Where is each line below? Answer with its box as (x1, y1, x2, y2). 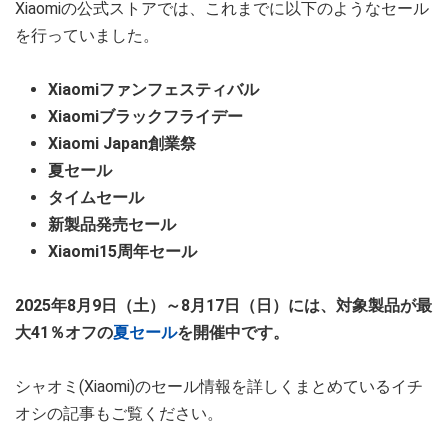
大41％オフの (15, 322, 113, 342)
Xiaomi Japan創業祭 (48, 133, 196, 153)
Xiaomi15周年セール (48, 241, 197, 261)
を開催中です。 (177, 322, 289, 342)
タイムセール (48, 187, 144, 207)
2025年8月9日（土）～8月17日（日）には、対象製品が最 (15, 295, 432, 315)
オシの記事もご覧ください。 (15, 403, 223, 423)
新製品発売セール (48, 214, 176, 234)
